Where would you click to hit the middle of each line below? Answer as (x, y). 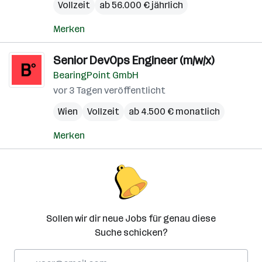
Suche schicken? (131, 232)
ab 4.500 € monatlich (174, 111)
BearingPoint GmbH (96, 75)
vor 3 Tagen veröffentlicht (109, 90)
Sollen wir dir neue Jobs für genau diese (131, 218)
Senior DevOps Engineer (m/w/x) (134, 60)
